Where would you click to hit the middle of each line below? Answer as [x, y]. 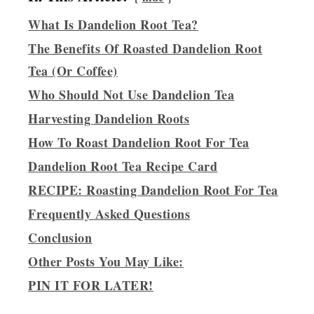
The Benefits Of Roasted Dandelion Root [145, 48]
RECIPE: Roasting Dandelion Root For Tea [153, 190]
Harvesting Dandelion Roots [109, 118]
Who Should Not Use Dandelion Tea [131, 94]
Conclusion [60, 237]
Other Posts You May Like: [106, 261]
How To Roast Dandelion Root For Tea [139, 142]
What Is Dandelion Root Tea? [113, 24]
